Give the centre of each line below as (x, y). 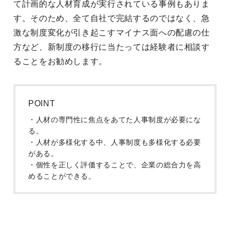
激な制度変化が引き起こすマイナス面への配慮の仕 (112, 33)
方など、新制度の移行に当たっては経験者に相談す (112, 47)
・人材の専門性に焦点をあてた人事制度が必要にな (115, 120)
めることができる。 (62, 176)
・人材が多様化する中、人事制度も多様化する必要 (115, 142)
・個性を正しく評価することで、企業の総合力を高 (115, 165)
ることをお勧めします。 (61, 61)
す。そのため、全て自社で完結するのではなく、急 (112, 18)
